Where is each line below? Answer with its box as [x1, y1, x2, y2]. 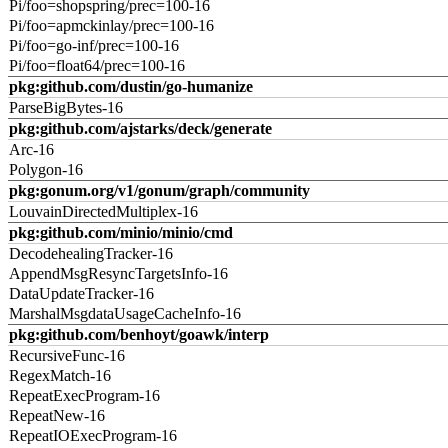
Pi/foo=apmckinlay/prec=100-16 [9, 17, 214, 34]
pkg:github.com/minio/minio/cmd [9, 224, 233, 241]
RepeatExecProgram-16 [9, 387, 160, 404]
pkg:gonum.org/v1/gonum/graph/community [9, 182, 310, 199]
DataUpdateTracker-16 [9, 285, 154, 302]
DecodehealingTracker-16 [9, 245, 173, 262]
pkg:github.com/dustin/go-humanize [9, 78, 253, 95]
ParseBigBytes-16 [9, 99, 123, 116]
